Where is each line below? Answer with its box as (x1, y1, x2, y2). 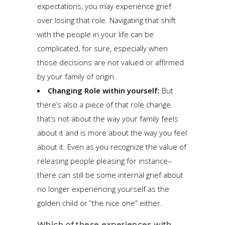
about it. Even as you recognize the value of (37, 141, 186, 152)
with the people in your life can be (37, 29, 154, 39)
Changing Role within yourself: (48, 85, 160, 95)
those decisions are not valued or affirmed (37, 57, 184, 67)
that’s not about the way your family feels (37, 113, 178, 124)
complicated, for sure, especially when (37, 43, 168, 53)
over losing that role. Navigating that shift (37, 15, 176, 25)
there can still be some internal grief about (37, 169, 183, 180)
